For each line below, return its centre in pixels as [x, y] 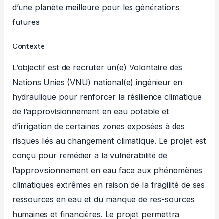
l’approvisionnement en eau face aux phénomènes [108, 170]
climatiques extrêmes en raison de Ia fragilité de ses [109, 185]
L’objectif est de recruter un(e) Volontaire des [98, 68]
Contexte [29, 46]
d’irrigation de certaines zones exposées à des [99, 126]
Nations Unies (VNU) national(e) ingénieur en [98, 82]
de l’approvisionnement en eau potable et [91, 112]
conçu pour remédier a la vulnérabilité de [90, 156]
